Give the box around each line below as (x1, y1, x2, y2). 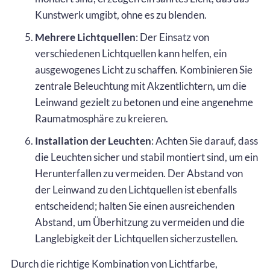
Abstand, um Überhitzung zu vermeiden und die (35, 215, 245, 228)
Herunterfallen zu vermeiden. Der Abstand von (35, 166, 243, 180)
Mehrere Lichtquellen (35, 30, 136, 43)
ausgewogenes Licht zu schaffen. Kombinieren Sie (35, 63, 253, 76)
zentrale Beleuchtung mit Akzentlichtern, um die (35, 79, 246, 92)
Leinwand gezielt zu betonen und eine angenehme (35, 95, 253, 108)
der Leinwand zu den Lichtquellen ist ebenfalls (35, 183, 237, 196)
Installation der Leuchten (35, 134, 151, 147)
